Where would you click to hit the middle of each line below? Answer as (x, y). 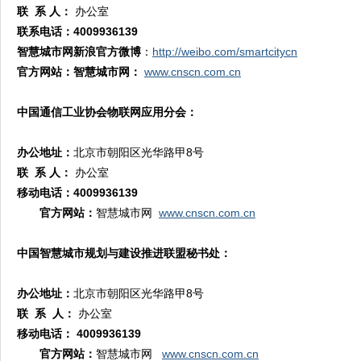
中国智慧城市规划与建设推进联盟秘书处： (124, 253)
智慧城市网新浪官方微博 (79, 52)
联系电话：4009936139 (77, 31)
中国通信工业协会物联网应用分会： (107, 112)
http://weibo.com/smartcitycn (225, 52)
